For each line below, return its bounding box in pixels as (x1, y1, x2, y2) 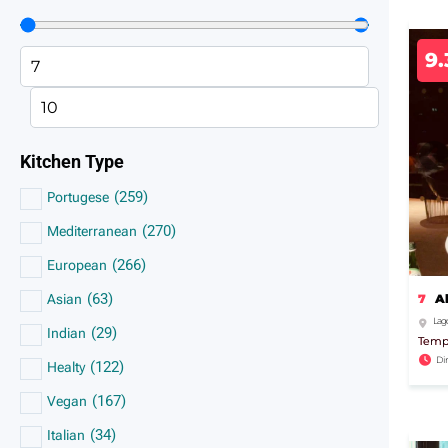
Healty (47, 359, 85, 375)
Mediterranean (47, 223, 137, 239)
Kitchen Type (20, 151, 124, 172)
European (47, 257, 107, 273)
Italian (47, 427, 85, 443)
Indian (47, 325, 86, 341)
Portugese (47, 189, 109, 205)
